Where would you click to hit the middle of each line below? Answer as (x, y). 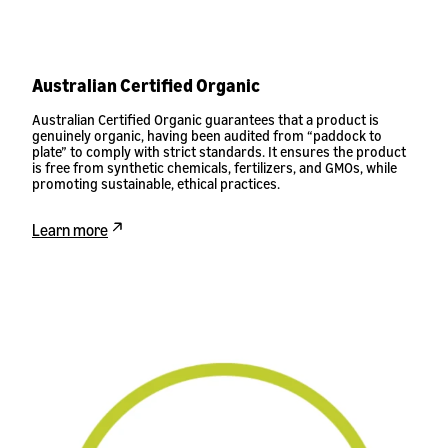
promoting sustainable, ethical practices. (156, 183)
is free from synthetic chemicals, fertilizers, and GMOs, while (214, 167)
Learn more (70, 230)
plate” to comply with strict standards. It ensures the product (219, 151)
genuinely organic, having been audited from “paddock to (207, 135)
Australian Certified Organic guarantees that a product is (205, 119)
